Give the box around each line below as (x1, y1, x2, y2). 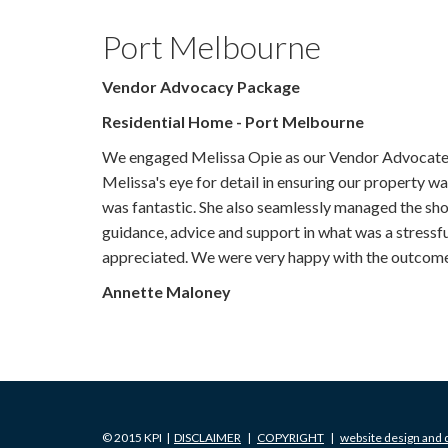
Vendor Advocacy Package (102, 77, 303, 96)
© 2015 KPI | (102, 430, 174, 445)
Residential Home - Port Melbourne (102, 112, 364, 131)
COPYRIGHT (257, 430, 324, 445)
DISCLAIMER (174, 430, 241, 445)
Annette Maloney (102, 282, 231, 301)
